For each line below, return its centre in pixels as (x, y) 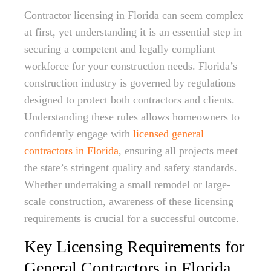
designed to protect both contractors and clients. (129, 100)
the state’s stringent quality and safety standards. (131, 168)
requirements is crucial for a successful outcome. (132, 218)
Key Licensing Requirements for (134, 247)
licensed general (168, 134)
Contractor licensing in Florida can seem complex (134, 15)
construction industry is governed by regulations (130, 83)
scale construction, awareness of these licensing (129, 201)
